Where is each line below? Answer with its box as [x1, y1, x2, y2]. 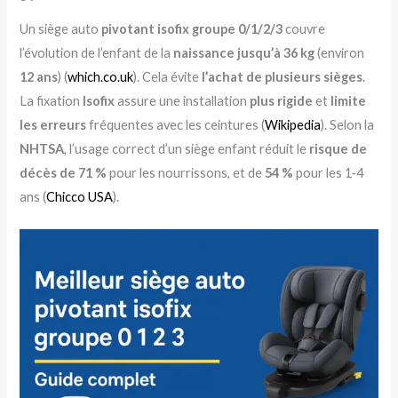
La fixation [20, 92, 84, 108]
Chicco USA [46, 188, 114, 204]
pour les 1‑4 [293, 164, 364, 180]
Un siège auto [20, 20, 102, 36]
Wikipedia [265, 116, 322, 132]
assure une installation [115, 92, 251, 108]
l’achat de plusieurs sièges [202, 68, 363, 84]
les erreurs [20, 116, 87, 132]
